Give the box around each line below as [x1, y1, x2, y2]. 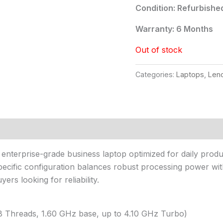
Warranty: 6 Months [135, 23, 213, 34]
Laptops [176, 70, 204, 79]
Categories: [135, 70, 176, 79]
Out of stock [135, 44, 182, 55]
